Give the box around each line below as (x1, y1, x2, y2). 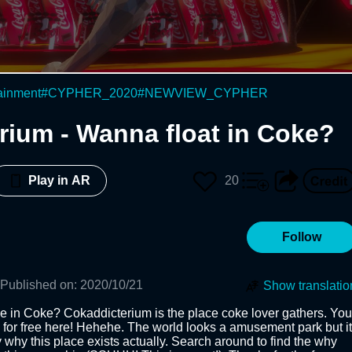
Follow (282, 229, 321, 244)
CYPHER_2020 (48, 86, 137, 100)
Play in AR (28, 174, 90, 188)
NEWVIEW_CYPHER (145, 86, 268, 100)
